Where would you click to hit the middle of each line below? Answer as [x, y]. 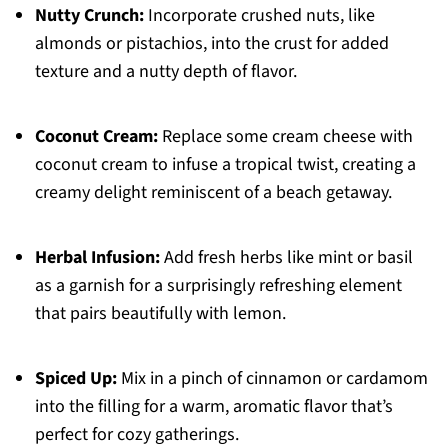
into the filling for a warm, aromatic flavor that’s [213, 407]
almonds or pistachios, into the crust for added [211, 44]
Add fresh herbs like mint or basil [286, 258]
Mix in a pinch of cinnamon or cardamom [272, 379]
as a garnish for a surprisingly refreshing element [218, 286]
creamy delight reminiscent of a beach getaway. [213, 193]
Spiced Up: [75, 379]
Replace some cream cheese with [285, 137]
